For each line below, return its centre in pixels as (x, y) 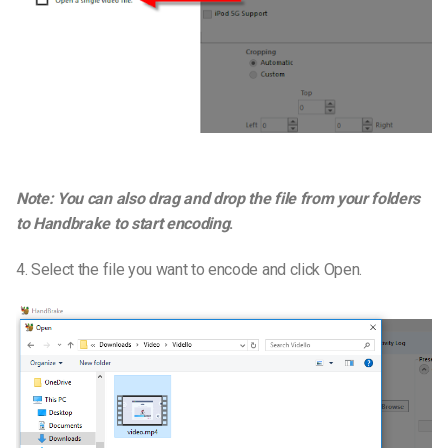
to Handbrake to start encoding (123, 223)
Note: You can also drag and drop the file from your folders (218, 198)
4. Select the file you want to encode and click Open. (189, 269)
